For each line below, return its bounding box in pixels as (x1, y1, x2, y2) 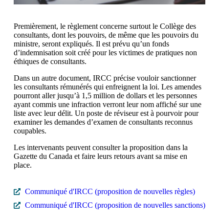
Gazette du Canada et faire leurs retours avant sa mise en (14, 152, 187, 161)
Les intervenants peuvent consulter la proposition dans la (14, 143, 188, 152)
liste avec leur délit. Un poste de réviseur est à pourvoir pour (14, 109, 198, 118)
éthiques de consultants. (14, 57, 87, 66)
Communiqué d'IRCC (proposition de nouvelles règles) (24, 187, 195, 196)
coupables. (14, 127, 46, 135)
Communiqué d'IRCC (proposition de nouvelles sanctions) (24, 201, 205, 210)
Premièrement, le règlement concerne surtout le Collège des (14, 22, 196, 31)
